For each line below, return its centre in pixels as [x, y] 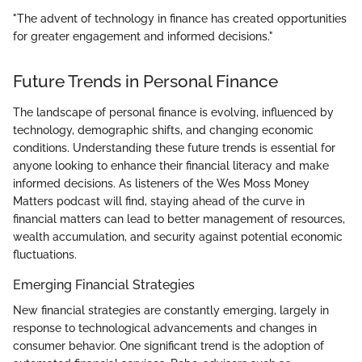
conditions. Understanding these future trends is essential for [174, 147]
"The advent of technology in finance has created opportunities [180, 19]
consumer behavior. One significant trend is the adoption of [168, 346]
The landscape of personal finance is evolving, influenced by [173, 112]
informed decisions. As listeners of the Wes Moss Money [161, 183]
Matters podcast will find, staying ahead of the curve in [159, 201]
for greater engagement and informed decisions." [143, 37]
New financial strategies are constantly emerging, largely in [171, 310]
